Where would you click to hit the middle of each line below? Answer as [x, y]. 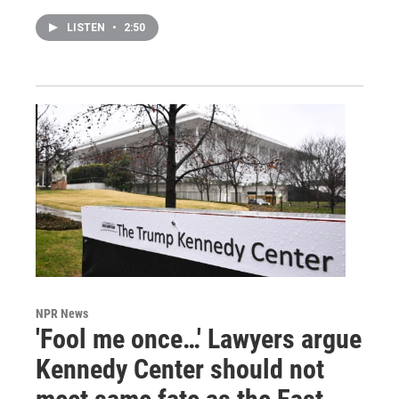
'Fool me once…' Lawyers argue [199, 338]
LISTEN [87, 27]
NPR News [62, 313]
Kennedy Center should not [180, 369]
